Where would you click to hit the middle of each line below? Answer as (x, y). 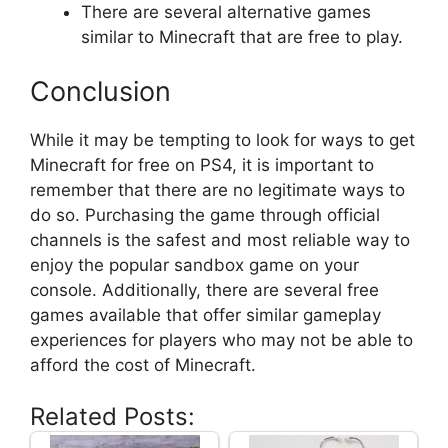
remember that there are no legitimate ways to (217, 189)
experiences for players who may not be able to (221, 339)
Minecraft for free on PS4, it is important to (202, 164)
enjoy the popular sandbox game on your (194, 264)
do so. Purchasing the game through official (205, 214)
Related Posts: (112, 417)
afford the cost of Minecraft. (143, 364)
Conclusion (100, 91)
